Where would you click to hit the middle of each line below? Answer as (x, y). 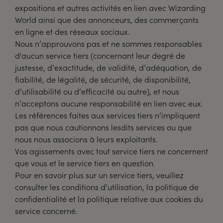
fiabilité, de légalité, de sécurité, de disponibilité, (103, 79)
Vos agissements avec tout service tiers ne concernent (111, 151)
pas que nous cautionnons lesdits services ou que (103, 127)
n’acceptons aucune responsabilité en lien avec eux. (109, 103)
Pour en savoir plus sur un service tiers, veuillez (99, 175)
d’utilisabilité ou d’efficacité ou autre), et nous (97, 91)
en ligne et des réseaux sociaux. (72, 32)
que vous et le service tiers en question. (85, 163)
